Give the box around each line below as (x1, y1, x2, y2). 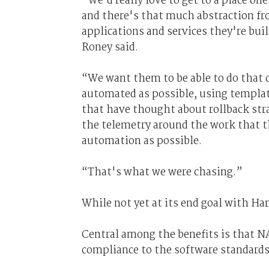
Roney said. (81, 38, 138, 56)
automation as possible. (81, 132, 202, 150)
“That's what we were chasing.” (81, 163, 243, 181)
